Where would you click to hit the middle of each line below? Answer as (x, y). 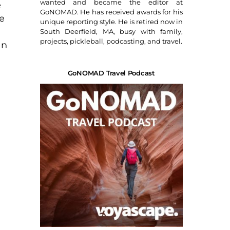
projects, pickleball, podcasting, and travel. (111, 41)
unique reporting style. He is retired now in (111, 22)
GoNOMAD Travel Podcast (111, 73)
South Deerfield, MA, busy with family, (111, 32)
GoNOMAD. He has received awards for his (111, 12)
